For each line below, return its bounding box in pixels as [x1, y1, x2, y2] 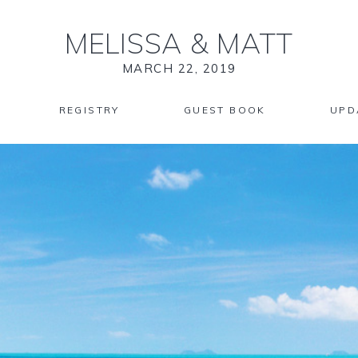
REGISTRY [58, 104, 120, 116]
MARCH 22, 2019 [121, 61, 237, 76]
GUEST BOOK [183, 104, 266, 116]
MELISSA [65, 26, 190, 61]
